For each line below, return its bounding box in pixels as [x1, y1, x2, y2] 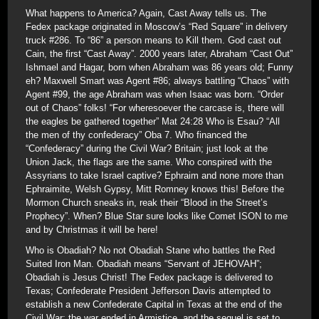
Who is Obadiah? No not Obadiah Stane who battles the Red [26, 245, 275, 256]
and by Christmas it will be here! [26, 224, 158, 235]
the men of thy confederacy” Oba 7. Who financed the [26, 130, 247, 140]
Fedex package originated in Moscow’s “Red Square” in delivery [26, 21, 288, 32]
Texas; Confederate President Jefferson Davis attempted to [26, 286, 271, 296]
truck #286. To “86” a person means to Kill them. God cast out [26, 35, 281, 46]
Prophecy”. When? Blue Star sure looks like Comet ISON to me [26, 211, 288, 221]
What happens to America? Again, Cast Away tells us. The [26, 8, 266, 19]
